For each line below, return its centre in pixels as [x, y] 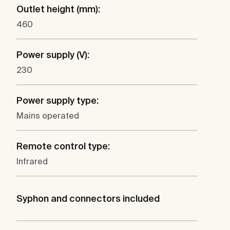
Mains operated [48, 116]
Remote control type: [63, 146]
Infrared [32, 161]
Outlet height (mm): [58, 9]
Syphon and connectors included [88, 199]
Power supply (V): [53, 55]
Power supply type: [57, 101]
